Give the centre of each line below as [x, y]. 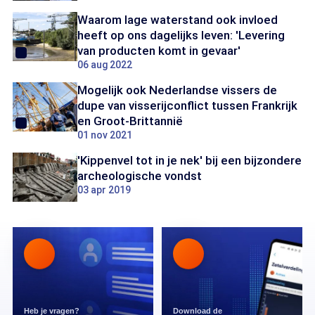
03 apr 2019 [104, 190]
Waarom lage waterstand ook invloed [178, 20]
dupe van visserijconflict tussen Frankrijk [187, 105]
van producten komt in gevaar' [159, 51]
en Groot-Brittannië [130, 121]
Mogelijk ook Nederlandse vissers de [177, 90]
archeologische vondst [140, 176]
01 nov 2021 [105, 135]
